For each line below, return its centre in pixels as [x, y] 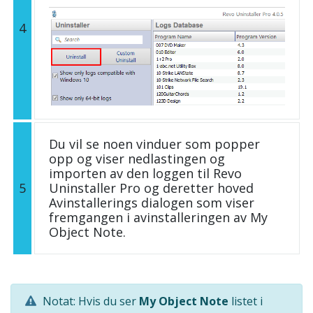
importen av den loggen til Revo [145, 174]
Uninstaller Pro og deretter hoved [151, 188]
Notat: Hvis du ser [89, 301]
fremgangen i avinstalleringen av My [158, 218]
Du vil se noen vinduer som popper [154, 144]
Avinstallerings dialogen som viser [152, 203]
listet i [246, 301]
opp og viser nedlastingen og [137, 159]
